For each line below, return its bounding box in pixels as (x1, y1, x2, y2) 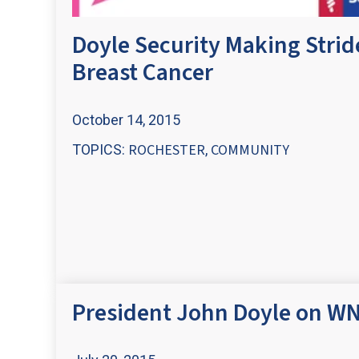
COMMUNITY (211, 140, 289, 161)
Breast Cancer (72, 55, 213, 91)
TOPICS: (72, 141, 128, 159)
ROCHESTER (128, 140, 205, 161)
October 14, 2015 (72, 111, 180, 128)
